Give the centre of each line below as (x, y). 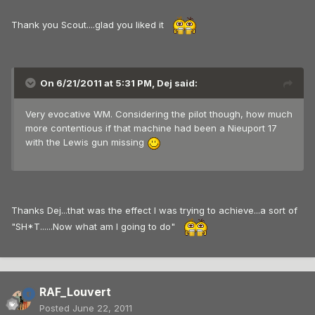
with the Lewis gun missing (86, 142)
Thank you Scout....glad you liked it (89, 24)
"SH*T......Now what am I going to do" (95, 226)
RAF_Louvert (75, 292)
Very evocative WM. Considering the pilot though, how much (159, 114)
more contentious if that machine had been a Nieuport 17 (151, 128)
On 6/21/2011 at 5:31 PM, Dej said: (119, 83)
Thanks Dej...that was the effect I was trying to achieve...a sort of (154, 210)
